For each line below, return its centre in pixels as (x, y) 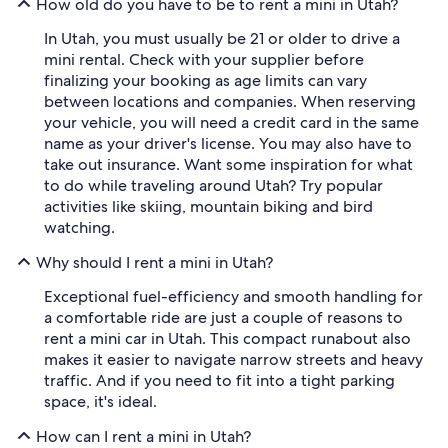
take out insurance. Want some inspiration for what (228, 164)
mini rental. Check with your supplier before (204, 59)
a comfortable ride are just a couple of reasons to (223, 317)
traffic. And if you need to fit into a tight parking (219, 380)
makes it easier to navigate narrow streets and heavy (233, 359)
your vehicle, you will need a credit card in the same (231, 122)
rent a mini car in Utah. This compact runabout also (227, 338)
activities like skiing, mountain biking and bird (208, 206)
